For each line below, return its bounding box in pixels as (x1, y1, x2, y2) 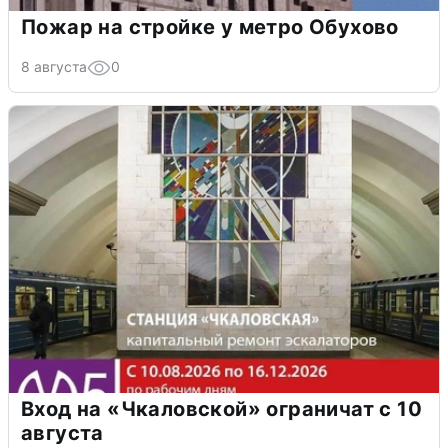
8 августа (21, 57, 87, 75)
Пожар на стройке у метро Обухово (21, 14, 399, 39)
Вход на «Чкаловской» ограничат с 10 (21, 396, 422, 421)
